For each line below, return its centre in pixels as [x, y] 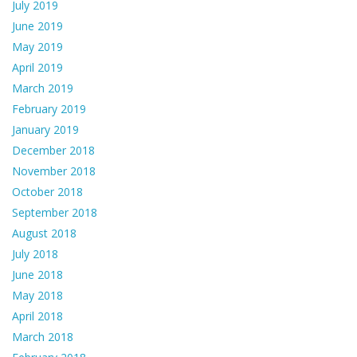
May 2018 [37, 296]
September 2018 [55, 213]
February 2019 [49, 109]
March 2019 [43, 88]
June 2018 [37, 275]
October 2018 [47, 192]
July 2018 [35, 254]
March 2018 [43, 337]
